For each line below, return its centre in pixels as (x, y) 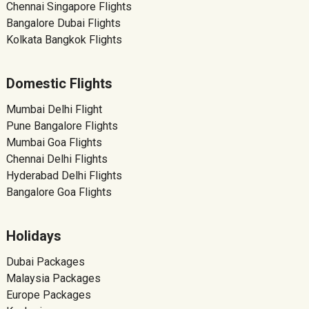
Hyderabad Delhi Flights (64, 176)
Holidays (33, 236)
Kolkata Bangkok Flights (64, 40)
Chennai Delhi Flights (57, 159)
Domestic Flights (59, 84)
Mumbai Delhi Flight (54, 110)
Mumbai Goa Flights (54, 143)
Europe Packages (48, 295)
